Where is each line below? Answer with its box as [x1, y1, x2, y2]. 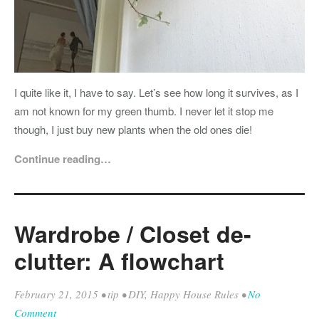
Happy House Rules [150, 287, 239, 302]
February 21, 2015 [14, 287, 98, 302]
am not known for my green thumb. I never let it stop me [14, 103, 273, 119]
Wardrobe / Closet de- [14, 217, 251, 251]
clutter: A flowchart [14, 244, 224, 278]
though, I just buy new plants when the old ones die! [14, 122, 252, 137]
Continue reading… [14, 151, 111, 167]
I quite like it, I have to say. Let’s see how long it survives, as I [14, 85, 298, 100]
